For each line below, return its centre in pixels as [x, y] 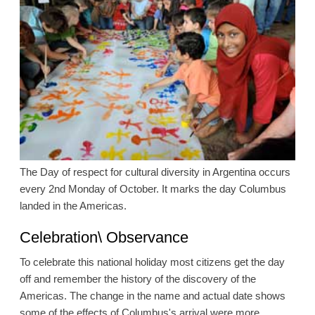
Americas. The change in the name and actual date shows [152, 295]
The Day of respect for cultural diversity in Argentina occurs [155, 172]
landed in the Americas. [73, 205]
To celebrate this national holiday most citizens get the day [152, 262]
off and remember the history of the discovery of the [137, 278]
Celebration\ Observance [104, 237]
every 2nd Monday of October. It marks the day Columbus [153, 188]
